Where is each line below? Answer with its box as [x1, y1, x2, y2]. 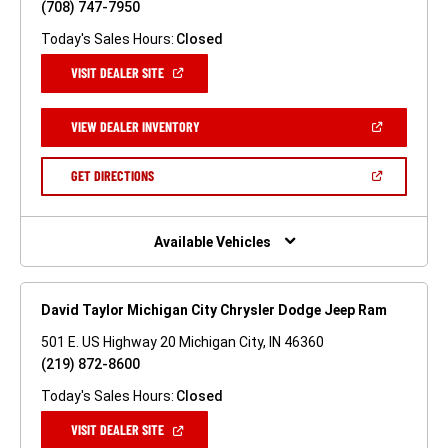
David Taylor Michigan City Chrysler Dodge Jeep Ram [41, 302, 387, 319]
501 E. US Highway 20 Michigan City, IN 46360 [41, 334, 324, 351]
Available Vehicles [153, 234, 271, 251]
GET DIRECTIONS [70, 166, 154, 184]
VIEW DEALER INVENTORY [71, 117, 200, 135]
